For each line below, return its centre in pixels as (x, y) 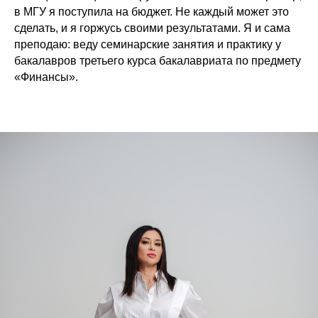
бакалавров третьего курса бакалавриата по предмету (158, 61)
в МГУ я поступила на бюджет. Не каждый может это (152, 12)
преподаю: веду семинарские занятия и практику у (148, 45)
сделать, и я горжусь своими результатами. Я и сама (152, 28)
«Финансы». (46, 77)
